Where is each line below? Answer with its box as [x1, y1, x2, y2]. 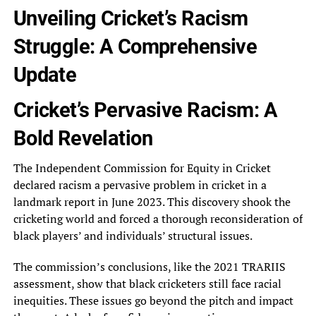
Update [13, 63, 77, 87]
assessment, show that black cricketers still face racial [13, 276, 281, 292]
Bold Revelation [13, 126, 153, 151]
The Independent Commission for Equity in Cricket [13, 160, 271, 176]
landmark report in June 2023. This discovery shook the [13, 194, 291, 210]
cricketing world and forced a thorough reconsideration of [13, 211, 303, 227]
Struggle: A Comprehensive [13, 35, 257, 59]
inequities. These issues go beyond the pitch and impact [13, 293, 293, 309]
